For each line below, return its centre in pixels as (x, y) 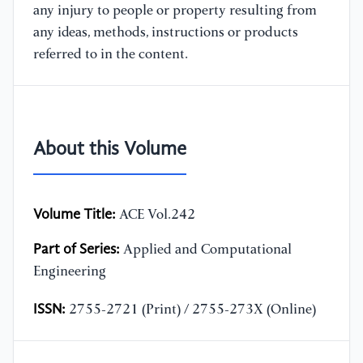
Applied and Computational (206, 250)
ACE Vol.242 (156, 216)
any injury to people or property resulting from (175, 11)
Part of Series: (77, 250)
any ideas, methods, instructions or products (166, 33)
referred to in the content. (111, 55)
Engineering (70, 272)
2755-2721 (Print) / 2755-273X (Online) (191, 310)
